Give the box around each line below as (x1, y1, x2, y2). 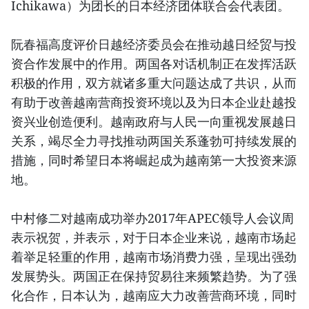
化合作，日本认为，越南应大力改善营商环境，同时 (11, 287, 297, 304)
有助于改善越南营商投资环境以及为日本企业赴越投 (11, 94, 297, 111)
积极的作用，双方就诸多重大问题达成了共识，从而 (11, 74, 297, 92)
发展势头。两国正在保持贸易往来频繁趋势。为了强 (11, 268, 297, 285)
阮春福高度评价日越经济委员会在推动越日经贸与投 (11, 36, 297, 53)
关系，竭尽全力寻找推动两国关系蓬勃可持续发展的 (11, 132, 297, 150)
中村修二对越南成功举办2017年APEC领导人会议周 (11, 210, 294, 227)
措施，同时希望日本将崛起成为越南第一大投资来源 (11, 152, 297, 169)
